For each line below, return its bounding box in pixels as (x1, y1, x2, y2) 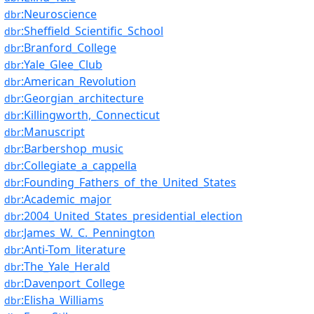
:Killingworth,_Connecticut (21, 107, 160, 123)
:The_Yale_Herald (21, 259, 110, 274)
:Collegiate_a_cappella (21, 158, 137, 173)
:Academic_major (21, 191, 111, 207)
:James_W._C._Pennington (21, 225, 155, 240)
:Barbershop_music (21, 141, 123, 156)
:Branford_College (21, 40, 116, 55)
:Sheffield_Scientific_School (21, 23, 163, 39)
